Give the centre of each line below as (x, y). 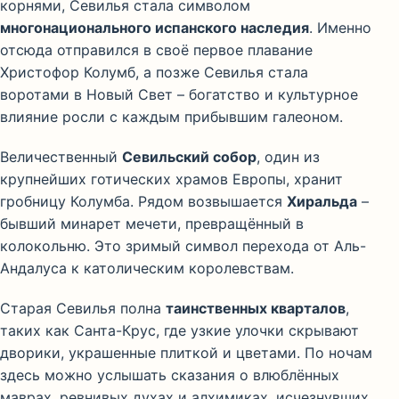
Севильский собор (189, 157)
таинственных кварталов (256, 309)
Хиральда (322, 202)
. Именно (340, 28)
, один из (288, 157)
